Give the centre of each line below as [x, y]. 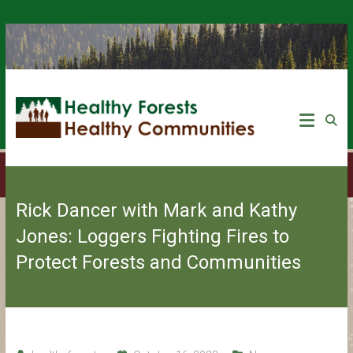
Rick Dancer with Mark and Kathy [156, 210]
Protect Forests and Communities [158, 262]
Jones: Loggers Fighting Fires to [152, 236]
